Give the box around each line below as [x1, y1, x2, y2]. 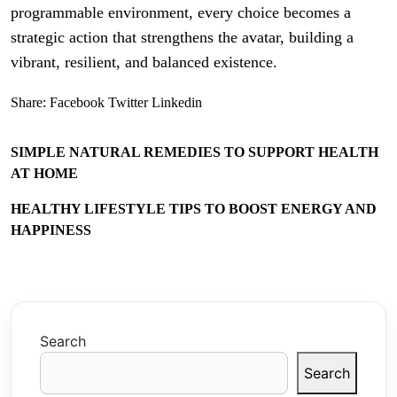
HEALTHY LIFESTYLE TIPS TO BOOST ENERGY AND [11, 201, 377, 216]
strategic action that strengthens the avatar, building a [11, 28, 354, 46]
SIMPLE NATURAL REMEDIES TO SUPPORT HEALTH [11, 144, 378, 160]
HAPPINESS [11, 222, 91, 237]
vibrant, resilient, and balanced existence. [11, 53, 277, 71]
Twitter [108, 95, 148, 110]
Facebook [50, 95, 105, 110]
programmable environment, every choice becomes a [11, 4, 351, 21]
